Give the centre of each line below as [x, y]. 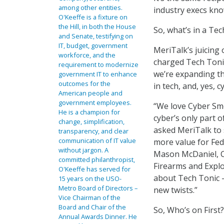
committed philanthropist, [97, 159]
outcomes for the [84, 83]
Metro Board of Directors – [98, 188]
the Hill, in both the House [97, 26]
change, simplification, [91, 121]
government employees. [95, 102]
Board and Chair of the [92, 207]
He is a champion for [89, 112]
